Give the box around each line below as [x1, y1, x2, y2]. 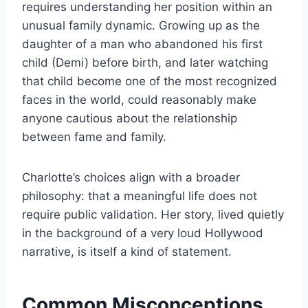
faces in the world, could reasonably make [22, 93, 256, 107]
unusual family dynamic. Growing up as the [22, 19, 260, 33]
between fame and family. [22, 130, 166, 144]
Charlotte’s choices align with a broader [22, 170, 240, 185]
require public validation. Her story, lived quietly [22, 208, 284, 222]
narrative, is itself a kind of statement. [22, 245, 232, 259]
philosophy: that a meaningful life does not [22, 189, 257, 203]
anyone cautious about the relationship [22, 111, 237, 126]
